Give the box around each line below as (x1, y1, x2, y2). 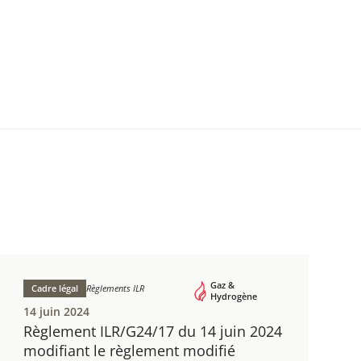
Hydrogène (210, 290, 257, 302)
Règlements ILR (86, 282, 145, 294)
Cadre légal (31, 282, 79, 294)
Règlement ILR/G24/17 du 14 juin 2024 (23, 322, 283, 341)
